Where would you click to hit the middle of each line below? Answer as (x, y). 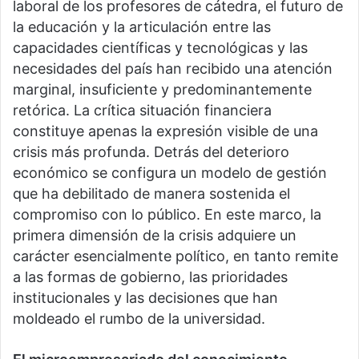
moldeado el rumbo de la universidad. (139, 319)
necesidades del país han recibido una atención (173, 69)
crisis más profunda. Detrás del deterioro (151, 152)
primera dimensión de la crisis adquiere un (155, 236)
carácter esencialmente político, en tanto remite (175, 256)
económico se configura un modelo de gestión (170, 173)
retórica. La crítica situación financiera (142, 111)
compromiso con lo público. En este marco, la (167, 215)
